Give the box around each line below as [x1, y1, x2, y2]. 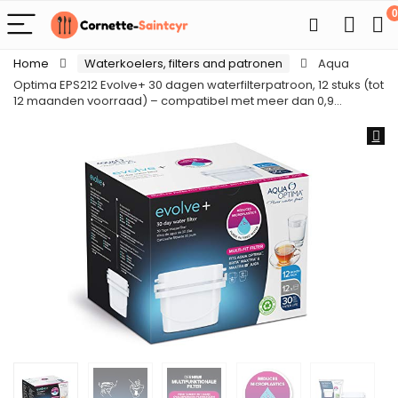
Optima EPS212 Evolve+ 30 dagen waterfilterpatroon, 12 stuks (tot [13, 76, 384, 93]
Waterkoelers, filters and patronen [84, 55, 283, 72]
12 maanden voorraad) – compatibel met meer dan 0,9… [13, 92, 342, 109]
